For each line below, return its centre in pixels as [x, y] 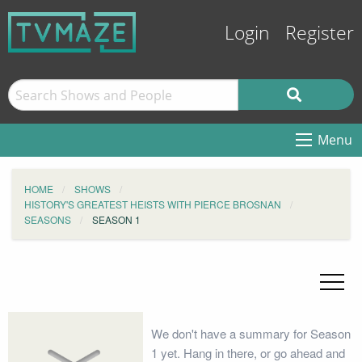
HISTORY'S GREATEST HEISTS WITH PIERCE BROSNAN [153, 204]
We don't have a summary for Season [250, 333]
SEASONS [48, 219]
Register [320, 34]
